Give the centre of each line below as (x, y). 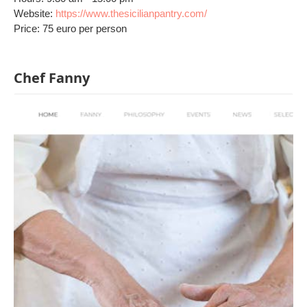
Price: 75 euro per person (70, 28)
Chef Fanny (52, 78)
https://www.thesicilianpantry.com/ (131, 13)
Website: (35, 13)
